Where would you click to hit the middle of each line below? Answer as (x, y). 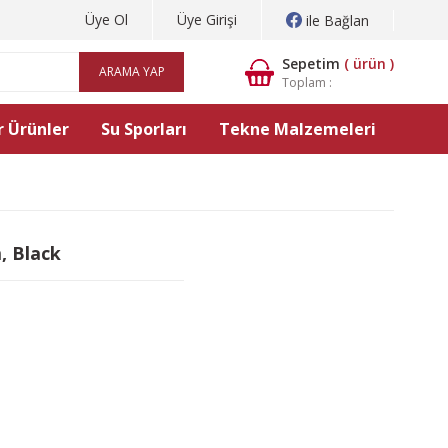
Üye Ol (106, 19)
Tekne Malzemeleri (297, 129)
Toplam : (307, 82)
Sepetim (311, 63)
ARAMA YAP (131, 71)
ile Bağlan (337, 20)
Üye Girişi (207, 19)
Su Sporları (144, 129)
